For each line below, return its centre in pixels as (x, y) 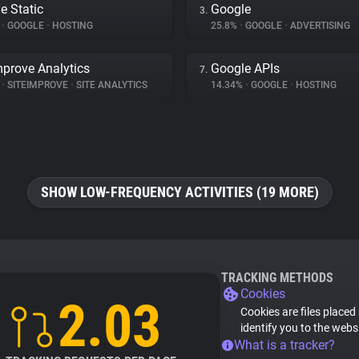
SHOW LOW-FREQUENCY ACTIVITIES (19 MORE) (179, 192)
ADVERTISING (319, 26)
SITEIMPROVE (38, 85)
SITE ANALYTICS (111, 85)
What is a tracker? (284, 345)
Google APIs (245, 69)
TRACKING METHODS (277, 278)
